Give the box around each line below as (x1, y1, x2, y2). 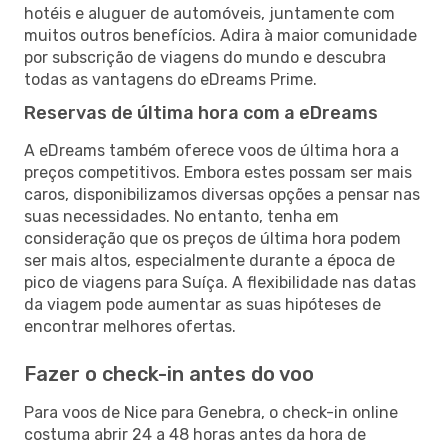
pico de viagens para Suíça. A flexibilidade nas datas (24, 272, 416, 292)
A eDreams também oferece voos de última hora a (24, 140, 399, 160)
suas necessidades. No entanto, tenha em (24, 206, 339, 226)
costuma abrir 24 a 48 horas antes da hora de (24, 424, 366, 444)
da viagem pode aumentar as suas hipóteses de (24, 294, 381, 314)
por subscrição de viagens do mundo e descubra (24, 47, 386, 67)
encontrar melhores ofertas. (24, 316, 236, 336)
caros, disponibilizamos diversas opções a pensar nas (24, 184, 420, 204)
